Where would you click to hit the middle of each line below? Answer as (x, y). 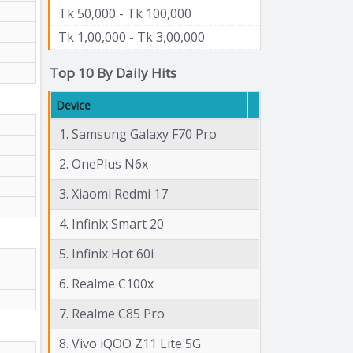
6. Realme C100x (106, 283)
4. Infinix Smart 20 (111, 223)
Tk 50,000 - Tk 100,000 (125, 13)
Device (73, 105)
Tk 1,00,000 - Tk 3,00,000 (132, 37)
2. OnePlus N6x (104, 163)
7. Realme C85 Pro (112, 313)
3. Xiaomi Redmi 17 (113, 193)
